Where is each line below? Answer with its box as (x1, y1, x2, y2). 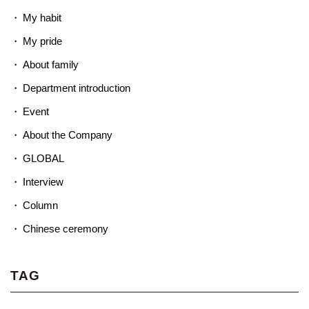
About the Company (22, 129, 112, 141)
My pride (22, 35, 62, 48)
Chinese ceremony (22, 223, 108, 235)
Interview (22, 176, 63, 188)
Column (22, 199, 58, 212)
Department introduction (22, 82, 130, 94)
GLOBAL (22, 152, 64, 165)
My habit (22, 12, 61, 24)
